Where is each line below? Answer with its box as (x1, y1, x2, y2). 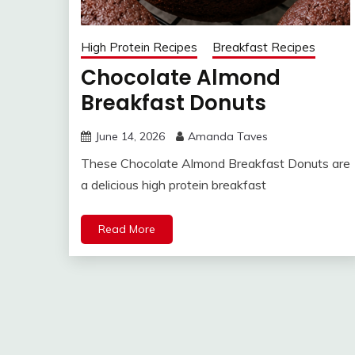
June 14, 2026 (95, 129, 165, 144)
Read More (98, 222, 155, 237)
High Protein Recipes (81, 40, 197, 55)
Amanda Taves (188, 129, 268, 144)
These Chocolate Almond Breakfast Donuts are (81, 155, 350, 172)
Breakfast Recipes (212, 40, 315, 55)
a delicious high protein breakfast (81, 177, 266, 193)
